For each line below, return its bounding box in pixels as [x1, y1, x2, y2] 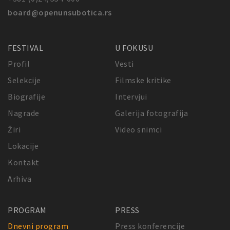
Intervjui [115, 91, 147, 102]
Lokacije [8, 140, 39, 151]
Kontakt [8, 157, 40, 167]
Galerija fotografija [115, 107, 188, 118]
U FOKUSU [115, 42, 153, 53]
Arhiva [8, 173, 31, 184]
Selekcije [8, 74, 41, 85]
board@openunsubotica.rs [8, 7, 112, 17]
